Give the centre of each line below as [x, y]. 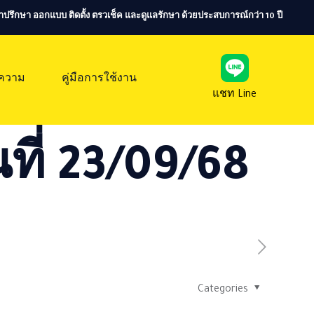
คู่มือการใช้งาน [99, 80]
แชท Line [234, 96]
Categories [224, 290]
